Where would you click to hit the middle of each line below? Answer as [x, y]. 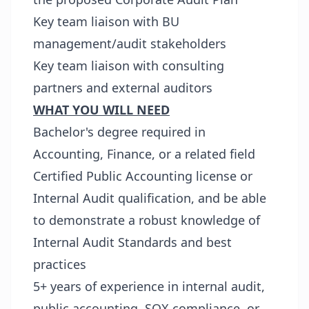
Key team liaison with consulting [129, 66]
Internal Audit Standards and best [132, 242]
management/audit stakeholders [130, 43]
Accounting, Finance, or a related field [144, 154]
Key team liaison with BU [106, 21]
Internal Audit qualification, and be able [150, 198]
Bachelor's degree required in [119, 132]
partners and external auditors [123, 88]
